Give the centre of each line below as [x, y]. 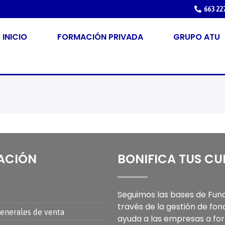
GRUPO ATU [196, 37]
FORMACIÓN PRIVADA [100, 37]
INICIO [15, 37]
